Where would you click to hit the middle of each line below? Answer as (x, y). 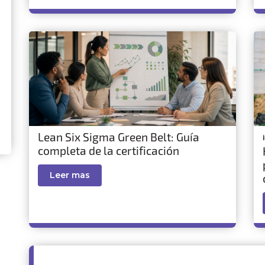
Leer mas (70, 175)
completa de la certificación (109, 151)
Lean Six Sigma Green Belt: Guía (119, 137)
